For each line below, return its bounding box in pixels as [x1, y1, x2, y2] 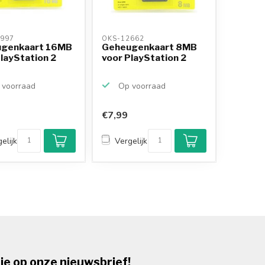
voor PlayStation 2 [102, 51, 187, 63]
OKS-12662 [102, 34, 147, 43]
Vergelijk [115, 135, 148, 147]
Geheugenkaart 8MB [102, 41, 198, 53]
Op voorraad [116, 80, 166, 92]
